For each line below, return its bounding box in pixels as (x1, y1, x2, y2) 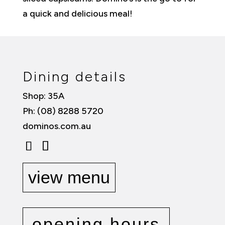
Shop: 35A (22, 90, 64, 101)
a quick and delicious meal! (22, 8, 133, 19)
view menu (28, 168, 110, 187)
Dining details (22, 68, 127, 85)
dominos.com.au (22, 121, 91, 132)
